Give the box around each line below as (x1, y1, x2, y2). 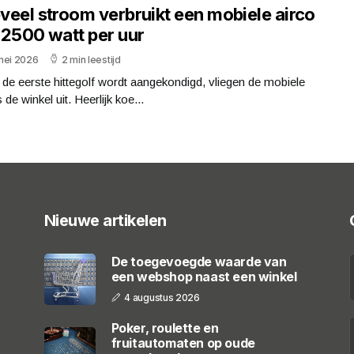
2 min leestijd (61, 53, 121, 66)
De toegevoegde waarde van (111, 254, 287, 269)
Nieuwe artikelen (43, 210, 167, 230)
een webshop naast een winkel (111, 269, 297, 284)
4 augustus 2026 (124, 292, 200, 303)
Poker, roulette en (111, 319, 219, 336)
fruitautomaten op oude (111, 334, 255, 351)
